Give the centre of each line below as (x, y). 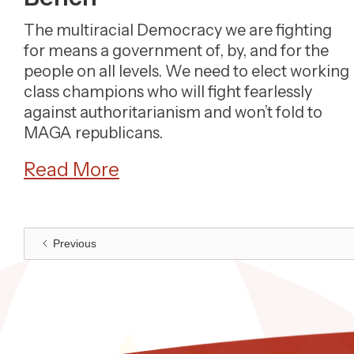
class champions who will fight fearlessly (168, 92)
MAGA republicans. (93, 133)
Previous (75, 243)
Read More (72, 169)
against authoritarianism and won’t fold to (173, 112)
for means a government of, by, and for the (176, 51)
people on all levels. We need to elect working (186, 71)
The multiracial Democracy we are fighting (178, 30)
